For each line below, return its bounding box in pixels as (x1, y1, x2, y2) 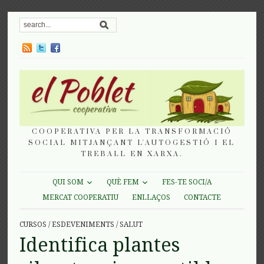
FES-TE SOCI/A (161, 178, 212, 187)
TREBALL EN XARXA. (81, 149, 183, 159)
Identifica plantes (19, 233, 180, 256)
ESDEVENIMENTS (52, 220, 115, 229)
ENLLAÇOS (132, 193, 171, 202)
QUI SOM (52, 178, 84, 187)
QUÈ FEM (106, 178, 139, 187)
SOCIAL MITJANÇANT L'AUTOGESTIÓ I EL (28, 138, 236, 147)
